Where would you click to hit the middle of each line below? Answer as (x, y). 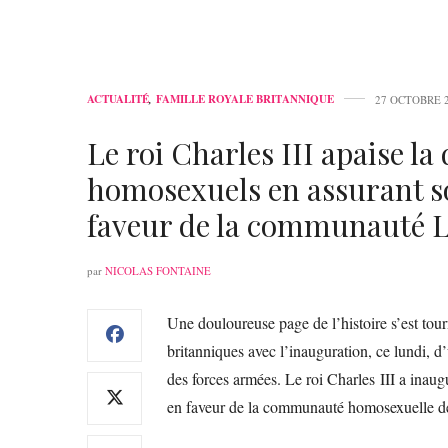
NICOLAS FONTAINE (158, 270)
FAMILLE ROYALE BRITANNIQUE (245, 98)
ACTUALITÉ (118, 98)
